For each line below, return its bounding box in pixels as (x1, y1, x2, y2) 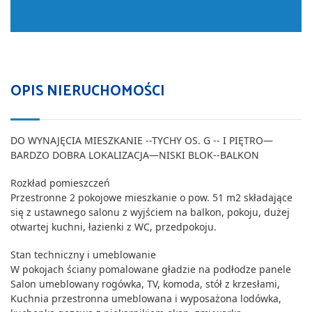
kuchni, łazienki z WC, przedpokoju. (49, 220, 217, 234)
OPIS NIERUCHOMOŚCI (10, 79, 165, 104)
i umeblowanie (87, 248, 156, 262)
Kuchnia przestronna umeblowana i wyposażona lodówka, (10, 292, 281, 306)
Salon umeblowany (10, 277, 99, 291)
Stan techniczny (10, 248, 87, 262)
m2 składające (224, 191, 292, 205)
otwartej (10, 220, 49, 234)
